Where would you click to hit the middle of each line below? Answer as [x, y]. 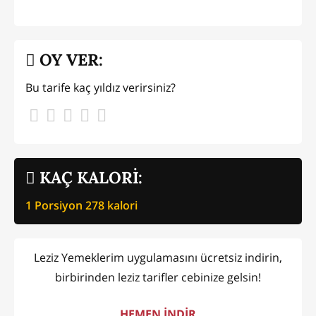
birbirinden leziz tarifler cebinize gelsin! [158, 278]
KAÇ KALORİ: [89, 177]
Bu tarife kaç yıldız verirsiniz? [101, 88]
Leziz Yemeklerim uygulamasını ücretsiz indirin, [158, 258]
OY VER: [69, 59]
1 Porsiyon [55, 206]
